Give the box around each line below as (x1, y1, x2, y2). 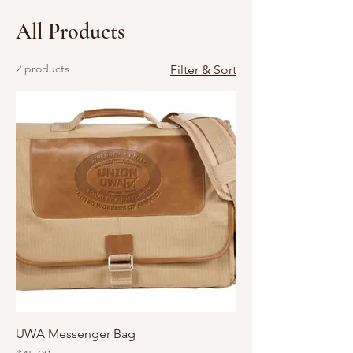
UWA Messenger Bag (16, 326, 136, 341)
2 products (16, 61, 69, 76)
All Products (16, 18, 124, 45)
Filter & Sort (170, 62, 236, 77)
